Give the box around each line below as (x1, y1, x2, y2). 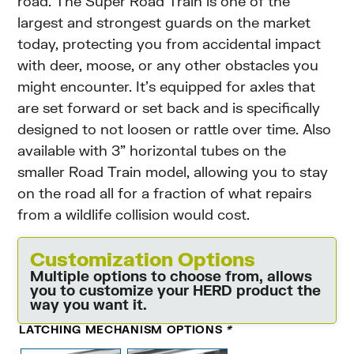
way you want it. (30, 295, 148, 313)
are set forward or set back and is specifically (17, 99, 321, 117)
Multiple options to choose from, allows (30, 266, 313, 284)
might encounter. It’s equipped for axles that (17, 77, 316, 96)
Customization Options (30, 247, 256, 270)
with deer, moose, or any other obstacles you (17, 56, 319, 74)
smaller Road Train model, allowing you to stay (17, 163, 329, 181)
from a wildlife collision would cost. (17, 205, 250, 224)
